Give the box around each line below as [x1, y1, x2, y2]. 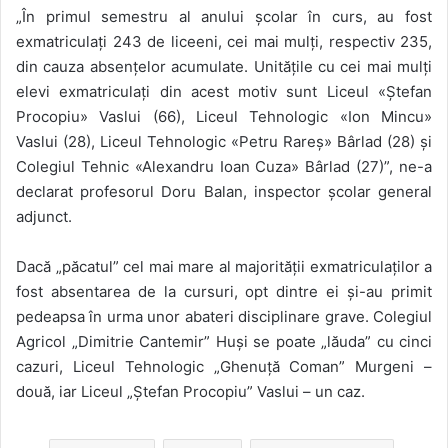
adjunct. [16, 206, 72, 226]
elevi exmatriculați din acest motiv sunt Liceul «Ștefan [16, 81, 432, 101]
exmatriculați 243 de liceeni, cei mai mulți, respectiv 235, [16, 31, 432, 51]
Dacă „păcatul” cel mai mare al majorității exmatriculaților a [16, 256, 432, 276]
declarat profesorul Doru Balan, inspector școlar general [16, 181, 432, 201]
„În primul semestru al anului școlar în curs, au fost [16, 6, 432, 26]
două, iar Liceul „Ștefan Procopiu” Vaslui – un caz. [16, 381, 365, 401]
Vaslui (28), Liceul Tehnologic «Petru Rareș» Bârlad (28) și [16, 131, 432, 151]
